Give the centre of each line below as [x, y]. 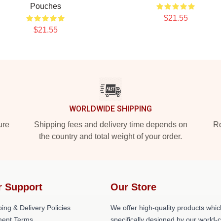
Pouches [45, 6]
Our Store [133, 187]
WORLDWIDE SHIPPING [110, 109]
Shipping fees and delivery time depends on [110, 125]
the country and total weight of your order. [110, 136]
